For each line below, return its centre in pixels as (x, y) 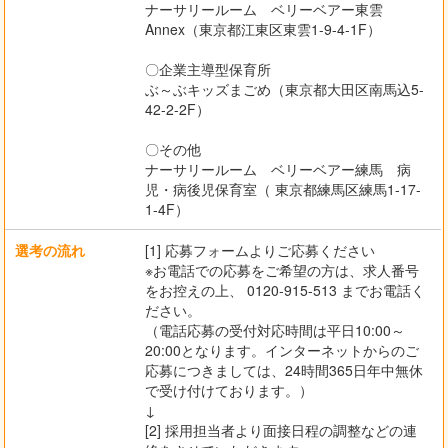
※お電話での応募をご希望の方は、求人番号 (281, 270)
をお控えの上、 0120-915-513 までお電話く (284, 290)
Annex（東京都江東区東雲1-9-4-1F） (262, 29)
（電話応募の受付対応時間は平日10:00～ (274, 330)
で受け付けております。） (228, 390)
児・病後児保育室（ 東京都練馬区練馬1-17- (282, 189)
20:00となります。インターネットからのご (281, 350)
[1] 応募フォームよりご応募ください (259, 250)
